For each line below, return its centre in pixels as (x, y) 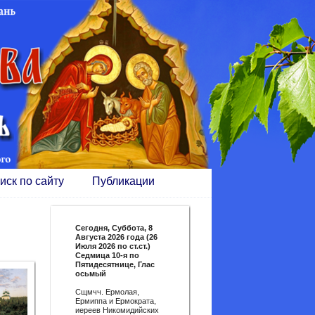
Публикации (123, 181)
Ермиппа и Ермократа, (116, 301)
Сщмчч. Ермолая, (107, 292)
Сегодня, (94, 228)
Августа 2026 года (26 (116, 237)
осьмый (91, 274)
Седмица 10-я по (107, 255)
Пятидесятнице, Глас (115, 264)
